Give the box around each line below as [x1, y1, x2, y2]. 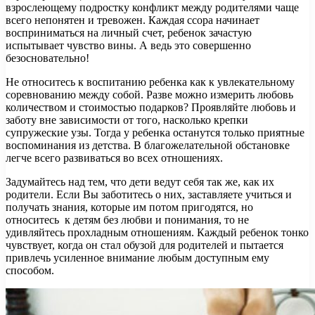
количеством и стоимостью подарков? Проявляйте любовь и [6, 101, 296, 113]
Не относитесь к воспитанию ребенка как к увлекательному [6, 75, 295, 88]
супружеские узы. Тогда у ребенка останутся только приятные [6, 126, 304, 139]
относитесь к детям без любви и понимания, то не [6, 213, 249, 226]
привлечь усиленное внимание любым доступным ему [6, 251, 269, 264]
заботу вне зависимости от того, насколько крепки [6, 113, 248, 126]
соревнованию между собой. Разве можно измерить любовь [6, 88, 293, 101]
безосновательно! [6, 51, 92, 64]
